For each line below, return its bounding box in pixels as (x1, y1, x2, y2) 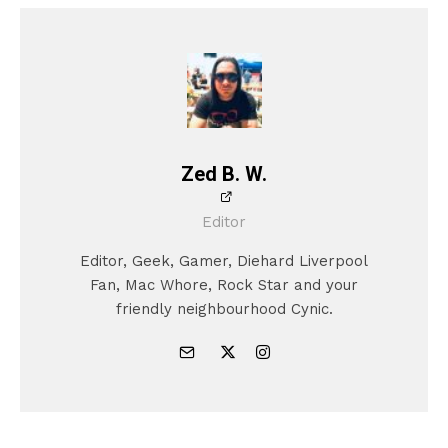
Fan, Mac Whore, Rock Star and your (90, 276, 358, 295)
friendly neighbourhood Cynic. (115, 300, 333, 319)
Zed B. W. (181, 162, 267, 187)
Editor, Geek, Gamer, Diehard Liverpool (80, 252, 368, 271)
